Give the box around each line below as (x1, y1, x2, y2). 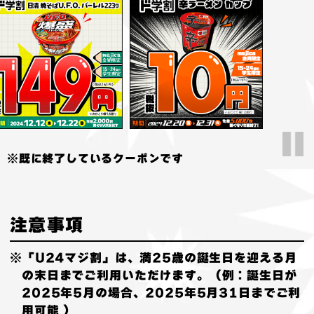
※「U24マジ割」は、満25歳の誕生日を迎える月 (10, 251, 297, 264)
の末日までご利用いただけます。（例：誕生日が (22, 268, 297, 281)
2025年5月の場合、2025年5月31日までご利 (22, 286, 301, 299)
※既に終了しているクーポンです (7, 152, 184, 164)
